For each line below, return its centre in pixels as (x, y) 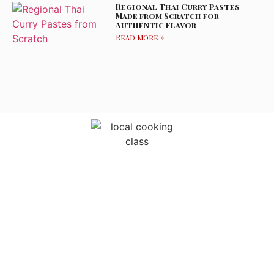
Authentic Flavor (156, 24)
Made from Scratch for (168, 15)
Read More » (140, 37)
